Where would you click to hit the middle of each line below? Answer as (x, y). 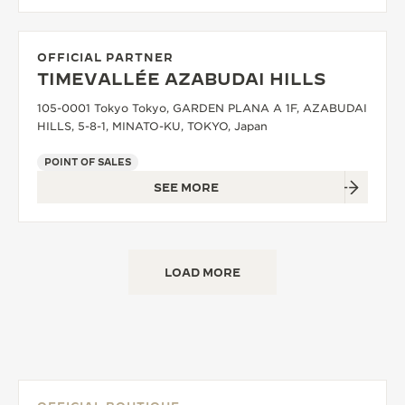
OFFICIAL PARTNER (105, 57)
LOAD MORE (202, 272)
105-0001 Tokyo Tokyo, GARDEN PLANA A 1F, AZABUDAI (202, 108)
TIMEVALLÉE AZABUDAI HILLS (181, 79)
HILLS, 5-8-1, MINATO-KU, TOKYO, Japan (152, 126)
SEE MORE (186, 187)
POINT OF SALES (88, 162)
